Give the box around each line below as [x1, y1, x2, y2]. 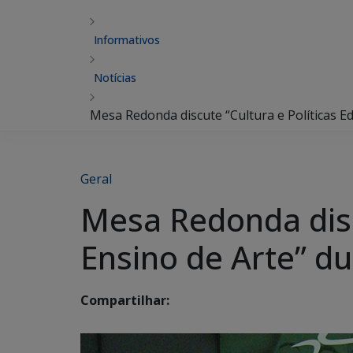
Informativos [94, 32, 160, 47]
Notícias [94, 70, 136, 85]
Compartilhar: [80, 292, 169, 310]
